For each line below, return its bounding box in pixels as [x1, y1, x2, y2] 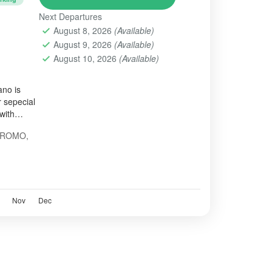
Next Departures [38, 10, 102, 22]
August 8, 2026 [53, 24, 114, 36]
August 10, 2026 [53, 52, 119, 64]
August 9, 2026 [53, 38, 114, 50]
